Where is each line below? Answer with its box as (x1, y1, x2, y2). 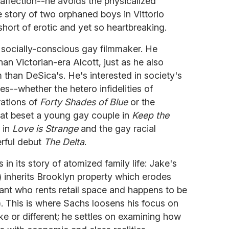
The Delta (44, 136, 84, 147)
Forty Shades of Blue (40, 96, 128, 107)
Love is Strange (12, 123, 78, 134)
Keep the (132, 109, 169, 121)
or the (128, 96, 155, 107)
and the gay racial (78, 123, 156, 134)
